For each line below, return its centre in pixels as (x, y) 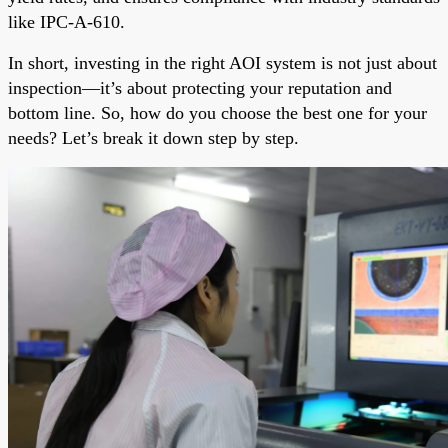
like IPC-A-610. (66, 21)
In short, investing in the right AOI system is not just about (222, 62)
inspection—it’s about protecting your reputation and (200, 87)
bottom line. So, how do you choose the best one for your (217, 112)
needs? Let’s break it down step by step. (153, 137)
